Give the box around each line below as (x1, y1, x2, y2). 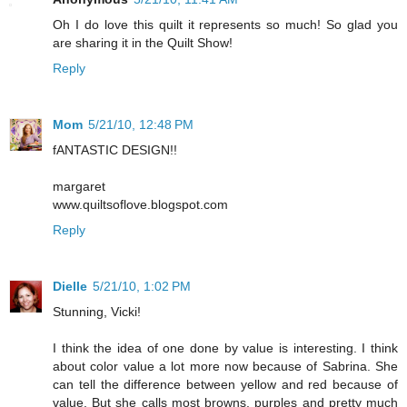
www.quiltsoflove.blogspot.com (53, 197, 228, 213)
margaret (53, 179, 105, 194)
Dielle (53, 279, 87, 294)
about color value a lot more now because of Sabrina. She (53, 359, 398, 374)
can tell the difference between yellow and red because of (53, 377, 398, 392)
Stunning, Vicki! (53, 304, 141, 320)
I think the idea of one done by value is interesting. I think (53, 341, 398, 356)
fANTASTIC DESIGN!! (53, 143, 177, 158)
